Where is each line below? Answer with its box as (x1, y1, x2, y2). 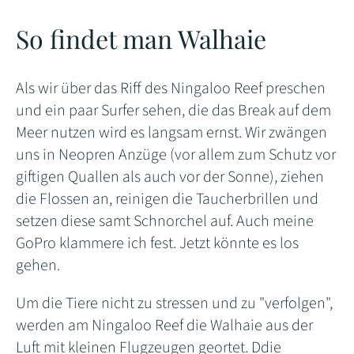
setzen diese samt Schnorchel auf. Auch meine (16, 210, 314, 233)
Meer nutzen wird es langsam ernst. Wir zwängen (16, 122, 327, 145)
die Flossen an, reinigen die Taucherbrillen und (16, 188, 318, 211)
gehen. (16, 254, 60, 277)
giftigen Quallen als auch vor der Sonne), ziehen (16, 166, 324, 189)
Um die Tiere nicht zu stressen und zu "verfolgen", (16, 292, 333, 315)
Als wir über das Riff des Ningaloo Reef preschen (16, 77, 326, 100)
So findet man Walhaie (16, 21, 266, 56)
